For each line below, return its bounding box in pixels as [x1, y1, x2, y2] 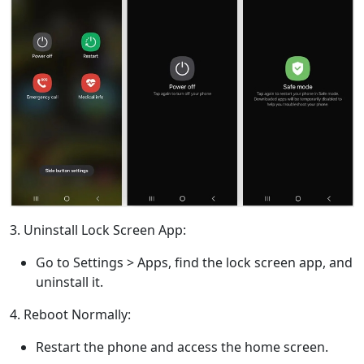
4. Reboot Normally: [10, 305, 131, 324]
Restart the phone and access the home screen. [36, 338, 328, 357]
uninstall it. [36, 273, 103, 292]
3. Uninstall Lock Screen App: [10, 221, 186, 240]
